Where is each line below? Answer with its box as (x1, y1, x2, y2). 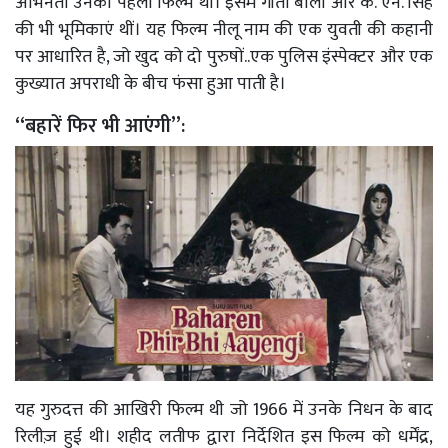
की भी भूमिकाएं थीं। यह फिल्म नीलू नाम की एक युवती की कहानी (15, 14, 433, 45)
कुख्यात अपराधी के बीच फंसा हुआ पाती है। (15, 68, 290, 99)
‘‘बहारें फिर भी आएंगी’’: (15, 108, 190, 143)
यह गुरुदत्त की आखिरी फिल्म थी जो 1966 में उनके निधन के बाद (15, 394, 433, 425)
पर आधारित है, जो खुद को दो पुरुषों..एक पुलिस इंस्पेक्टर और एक (15, 41, 433, 72)
